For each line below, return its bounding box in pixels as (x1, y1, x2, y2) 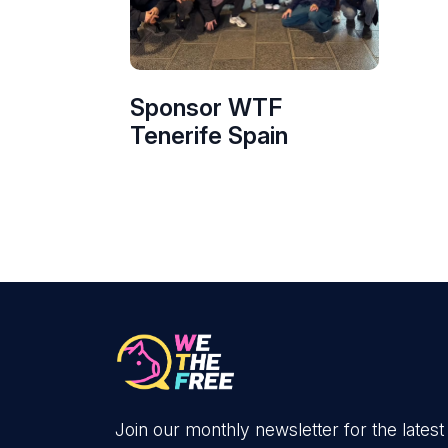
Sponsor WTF (130, 93, 282, 122)
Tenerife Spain (130, 121, 288, 150)
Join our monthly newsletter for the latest (115, 419, 444, 440)
